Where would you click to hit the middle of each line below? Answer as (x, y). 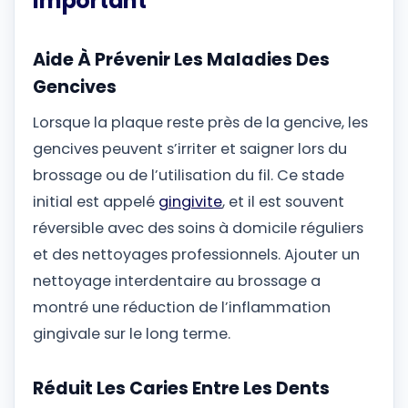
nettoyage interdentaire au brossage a (177, 281)
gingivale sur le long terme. (132, 334)
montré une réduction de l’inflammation (182, 308)
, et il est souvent (283, 202)
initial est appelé (96, 202)
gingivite (190, 202)
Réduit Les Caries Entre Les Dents (181, 388)
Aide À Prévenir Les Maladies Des (181, 59)
